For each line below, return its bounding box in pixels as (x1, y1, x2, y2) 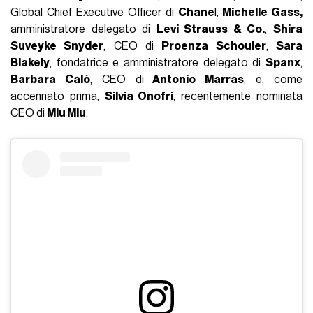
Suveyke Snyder (10, 41, 104, 52)
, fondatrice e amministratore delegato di (50, 57, 265, 69)
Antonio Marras (143, 74, 245, 86)
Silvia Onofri (104, 91, 174, 103)
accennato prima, (10, 91, 105, 103)
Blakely (10, 57, 50, 69)
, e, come (244, 74, 303, 86)
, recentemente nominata (173, 91, 303, 103)
